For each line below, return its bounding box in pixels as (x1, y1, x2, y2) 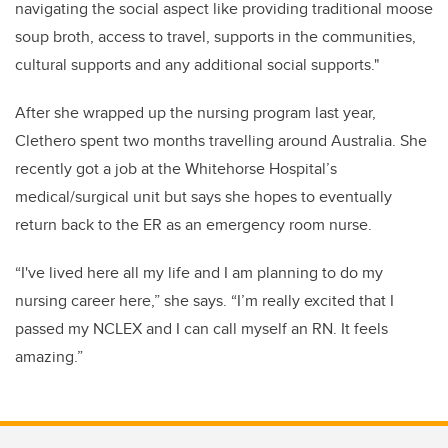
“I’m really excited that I (231, 288, 394, 312)
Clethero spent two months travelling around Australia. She (15, 128, 427, 152)
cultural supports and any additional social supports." (15, 52, 379, 76)
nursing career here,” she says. (15, 288, 231, 312)
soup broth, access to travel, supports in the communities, (15, 24, 416, 48)
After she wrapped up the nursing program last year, (15, 100, 376, 124)
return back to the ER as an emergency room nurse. (15, 212, 372, 236)
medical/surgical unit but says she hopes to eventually (15, 184, 392, 208)
